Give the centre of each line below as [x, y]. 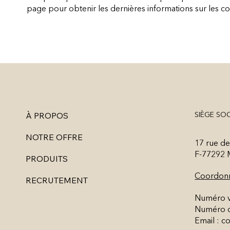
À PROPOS [47, 116]
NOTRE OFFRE [54, 137]
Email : [208, 221]
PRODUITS [47, 159]
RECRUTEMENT [57, 180]
